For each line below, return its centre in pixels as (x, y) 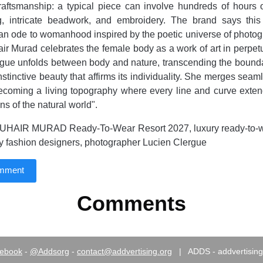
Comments (131, 204)
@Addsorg (50, 252)
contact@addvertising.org (124, 252)
